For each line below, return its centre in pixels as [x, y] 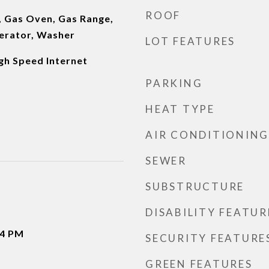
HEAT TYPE [180, 109]
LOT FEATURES [190, 41]
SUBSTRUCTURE [195, 186]
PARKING [174, 83]
